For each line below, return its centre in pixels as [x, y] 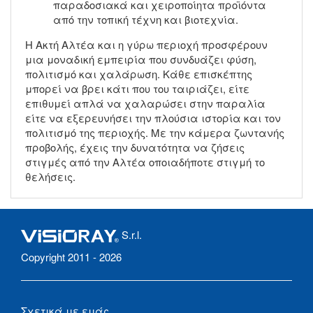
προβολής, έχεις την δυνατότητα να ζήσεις [135, 147]
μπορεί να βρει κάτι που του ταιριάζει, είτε [137, 88]
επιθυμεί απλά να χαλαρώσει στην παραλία [145, 103]
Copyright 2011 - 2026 [71, 256]
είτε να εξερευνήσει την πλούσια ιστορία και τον [153, 117]
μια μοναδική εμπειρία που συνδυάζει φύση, [141, 59]
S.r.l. [130, 234]
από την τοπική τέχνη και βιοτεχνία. [146, 19]
